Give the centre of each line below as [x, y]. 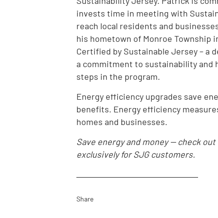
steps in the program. [118, 77]
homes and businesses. [122, 122]
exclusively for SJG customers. [136, 154]
